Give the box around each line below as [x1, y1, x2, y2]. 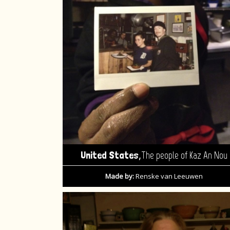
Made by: [105, 171, 134, 181]
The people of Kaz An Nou [141, 149, 227, 162]
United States [80, 149, 139, 162]
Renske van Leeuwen [133, 171, 203, 181]
